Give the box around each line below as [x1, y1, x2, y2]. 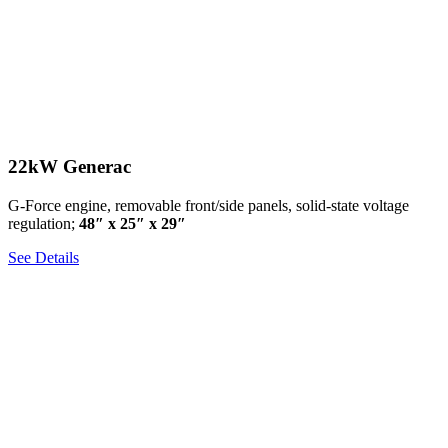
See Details [8, 249, 79, 267]
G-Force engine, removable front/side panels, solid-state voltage [8, 197, 409, 215]
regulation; [8, 215, 79, 233]
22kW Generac [8, 156, 131, 178]
